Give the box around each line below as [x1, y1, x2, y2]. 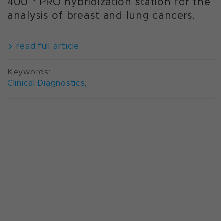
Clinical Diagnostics [7, 78, 85, 88]
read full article [13, 41, 79, 51]
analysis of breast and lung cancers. [7, 9, 195, 22]
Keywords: [7, 67, 51, 77]
